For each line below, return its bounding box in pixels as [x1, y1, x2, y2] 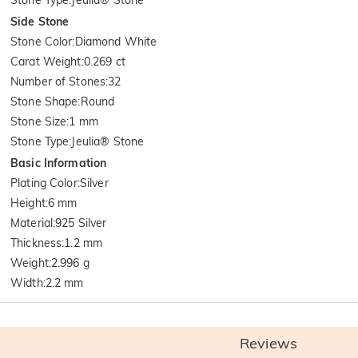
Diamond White [74, 34, 157, 49]
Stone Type [10, 133, 70, 149]
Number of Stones [10, 74, 106, 89]
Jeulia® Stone [71, 133, 145, 149]
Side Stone [10, 14, 70, 29]
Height [10, 195, 46, 210]
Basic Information [10, 155, 107, 170]
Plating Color [10, 175, 78, 190]
